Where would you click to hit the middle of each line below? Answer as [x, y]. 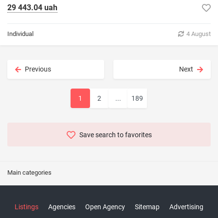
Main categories [29, 173]
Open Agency [105, 207]
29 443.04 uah [32, 8]
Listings [27, 207]
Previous [38, 69]
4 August [199, 34]
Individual [20, 34]
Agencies [62, 207]
